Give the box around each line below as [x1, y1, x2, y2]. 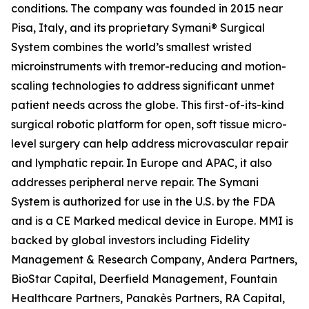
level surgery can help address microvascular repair [11, 137, 288, 151]
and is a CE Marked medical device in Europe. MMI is [11, 214, 293, 228]
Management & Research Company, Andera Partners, [11, 252, 297, 267]
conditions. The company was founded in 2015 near [11, 1, 283, 16]
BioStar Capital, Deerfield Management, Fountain [11, 272, 277, 286]
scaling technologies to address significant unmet [11, 79, 275, 93]
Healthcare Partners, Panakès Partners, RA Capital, [11, 291, 285, 306]
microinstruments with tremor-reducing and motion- [11, 59, 286, 74]
